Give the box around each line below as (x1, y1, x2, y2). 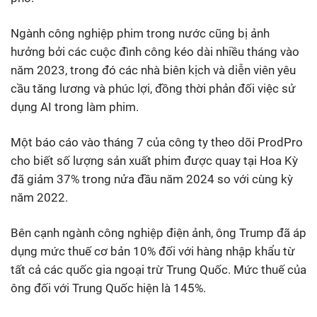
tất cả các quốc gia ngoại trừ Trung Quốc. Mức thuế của (11, 262, 306, 277)
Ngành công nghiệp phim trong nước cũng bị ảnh (11, 25, 270, 40)
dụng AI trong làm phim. (11, 99, 139, 114)
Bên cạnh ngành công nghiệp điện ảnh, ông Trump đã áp (11, 225, 306, 240)
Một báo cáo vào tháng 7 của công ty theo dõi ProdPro (11, 134, 303, 149)
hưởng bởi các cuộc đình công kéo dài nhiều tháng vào (11, 44, 299, 59)
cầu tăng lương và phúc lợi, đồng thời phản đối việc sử (11, 81, 296, 96)
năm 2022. (11, 190, 68, 204)
